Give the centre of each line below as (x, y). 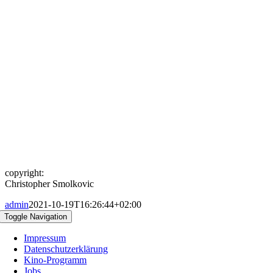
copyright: (24, 173)
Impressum (45, 238)
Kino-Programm (55, 260)
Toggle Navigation (36, 217)
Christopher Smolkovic (49, 184)
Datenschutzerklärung (66, 249)
